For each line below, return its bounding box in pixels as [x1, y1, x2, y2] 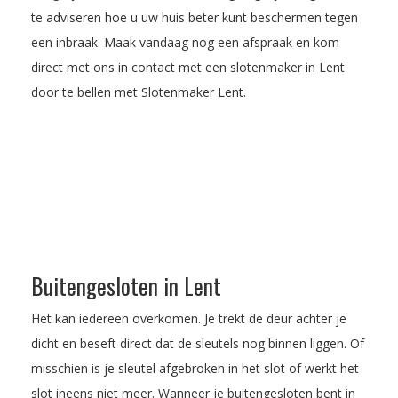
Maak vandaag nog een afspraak [104, 33, 292, 51]
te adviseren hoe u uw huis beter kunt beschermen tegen [31, 8, 358, 26]
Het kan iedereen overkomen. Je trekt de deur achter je [31, 309, 346, 327]
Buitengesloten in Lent [31, 268, 221, 302]
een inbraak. [31, 33, 104, 51]
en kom [292, 33, 339, 51]
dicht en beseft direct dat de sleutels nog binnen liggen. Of [31, 334, 364, 352]
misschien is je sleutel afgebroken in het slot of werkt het [31, 359, 359, 377]
